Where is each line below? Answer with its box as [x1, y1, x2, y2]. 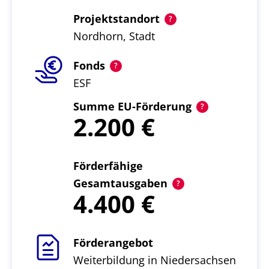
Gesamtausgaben [73, 176, 168, 190]
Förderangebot [73, 235, 153, 250]
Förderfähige [73, 159, 143, 173]
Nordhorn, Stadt [73, 29, 155, 43]
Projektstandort [73, 11, 160, 26]
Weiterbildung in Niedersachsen [73, 253, 236, 267]
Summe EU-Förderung [73, 99, 192, 113]
